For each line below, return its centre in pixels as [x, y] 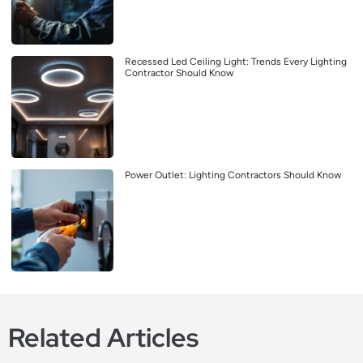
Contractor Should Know [179, 73]
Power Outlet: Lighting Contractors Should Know [233, 175]
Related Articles [103, 338]
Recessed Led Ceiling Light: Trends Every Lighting [236, 62]
